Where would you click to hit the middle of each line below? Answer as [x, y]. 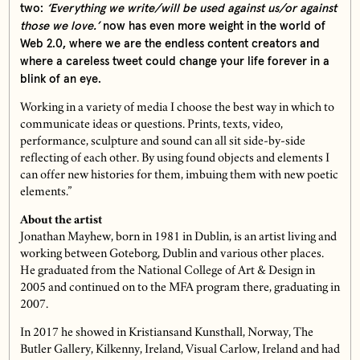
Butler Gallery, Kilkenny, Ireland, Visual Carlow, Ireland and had [180, 351]
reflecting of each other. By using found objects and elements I [174, 160]
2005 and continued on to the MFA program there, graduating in [180, 289]
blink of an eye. [60, 80]
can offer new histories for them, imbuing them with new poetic [179, 176]
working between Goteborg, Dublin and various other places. [172, 255]
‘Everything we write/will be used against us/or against [191, 9]
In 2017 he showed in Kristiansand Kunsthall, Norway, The [166, 334]
